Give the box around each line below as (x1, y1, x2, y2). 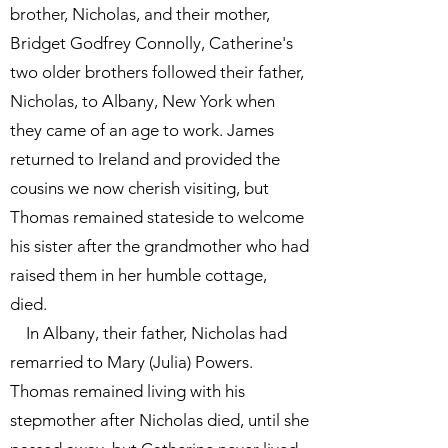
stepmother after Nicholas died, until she (10, 410, 309, 430)
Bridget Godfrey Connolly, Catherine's (10, 33, 293, 53)
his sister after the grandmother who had (10, 236, 309, 256)
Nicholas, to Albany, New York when (10, 91, 275, 111)
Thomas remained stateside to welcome (10, 207, 304, 227)
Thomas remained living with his (10, 381, 245, 401)
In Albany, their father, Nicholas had (10, 323, 287, 343)
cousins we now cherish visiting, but (10, 178, 269, 198)
